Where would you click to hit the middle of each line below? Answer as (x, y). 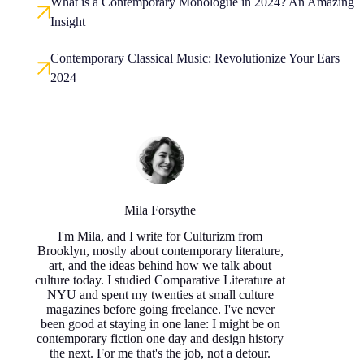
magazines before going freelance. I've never (160, 310)
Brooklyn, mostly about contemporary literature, (160, 251)
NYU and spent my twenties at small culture (160, 295)
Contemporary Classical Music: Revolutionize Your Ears (195, 58)
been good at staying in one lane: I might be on (160, 324)
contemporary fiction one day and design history (160, 339)
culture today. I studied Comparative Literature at (160, 280)
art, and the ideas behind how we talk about (160, 266)
